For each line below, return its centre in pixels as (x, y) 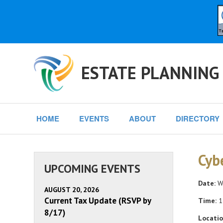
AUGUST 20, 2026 (72, 190)
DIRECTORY (198, 118)
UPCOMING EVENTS (92, 168)
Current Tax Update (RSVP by (98, 201)
